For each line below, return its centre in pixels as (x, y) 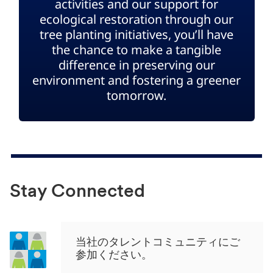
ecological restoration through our (136, 19)
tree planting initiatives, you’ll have (136, 35)
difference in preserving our (136, 65)
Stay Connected (77, 193)
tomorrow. (136, 96)
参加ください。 (114, 256)
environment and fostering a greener (136, 80)
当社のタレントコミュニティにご (158, 243)
